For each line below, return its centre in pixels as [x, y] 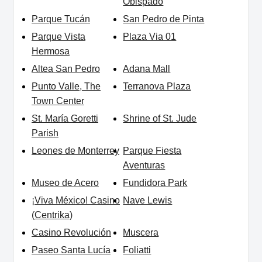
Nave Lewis [148, 201]
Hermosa [51, 51]
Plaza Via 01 [150, 37]
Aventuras [144, 166]
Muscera [141, 233]
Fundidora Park [155, 183]
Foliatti [137, 250]
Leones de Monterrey [75, 151]
